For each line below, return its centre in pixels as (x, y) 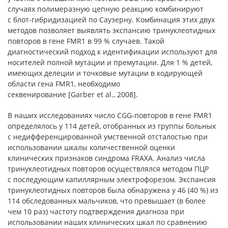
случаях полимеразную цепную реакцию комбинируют (106, 9)
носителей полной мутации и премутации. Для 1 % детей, (110, 62)
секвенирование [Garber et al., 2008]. (73, 94)
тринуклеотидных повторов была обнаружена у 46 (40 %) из (113, 190)
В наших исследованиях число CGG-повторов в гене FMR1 (110, 115)
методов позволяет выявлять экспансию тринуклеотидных (111, 30)
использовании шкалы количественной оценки (91, 147)
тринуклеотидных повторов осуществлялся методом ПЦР (108, 169)
